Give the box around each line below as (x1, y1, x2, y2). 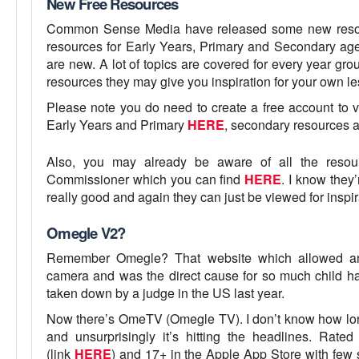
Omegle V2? (46, 221, 126, 244)
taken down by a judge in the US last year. (46, 283, 284, 302)
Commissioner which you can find (46, 170, 245, 188)
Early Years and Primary (46, 115, 188, 134)
